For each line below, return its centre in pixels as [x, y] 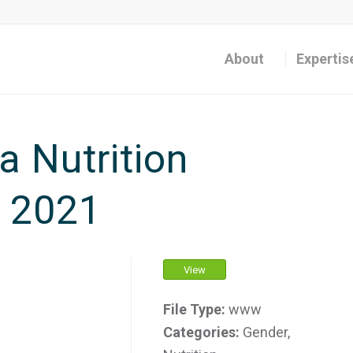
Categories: [203, 332]
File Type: [196, 309]
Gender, [267, 332]
